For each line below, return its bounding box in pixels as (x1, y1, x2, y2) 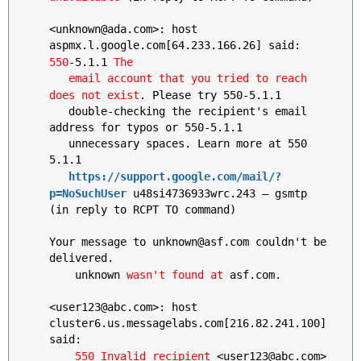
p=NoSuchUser (49, 186, 127, 201)
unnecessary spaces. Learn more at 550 (49, 136, 307, 151)
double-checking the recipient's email (49, 104, 307, 118)
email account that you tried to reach (49, 71, 307, 85)
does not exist (49, 88, 139, 102)
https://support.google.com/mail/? (68, 169, 281, 183)
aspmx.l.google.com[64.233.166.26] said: (49, 38, 301, 52)
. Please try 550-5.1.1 (139, 88, 281, 102)
